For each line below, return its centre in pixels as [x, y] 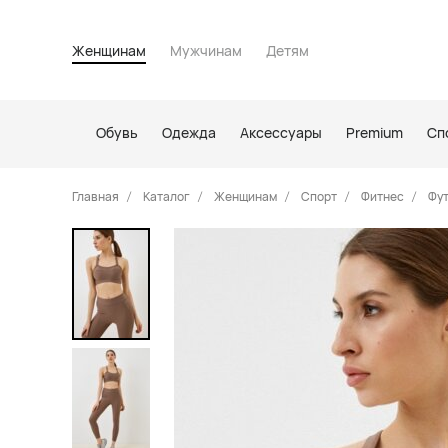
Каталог [166, 196]
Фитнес [382, 196]
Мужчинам [206, 50]
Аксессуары [281, 132]
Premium [374, 132]
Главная [95, 196]
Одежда [189, 132]
